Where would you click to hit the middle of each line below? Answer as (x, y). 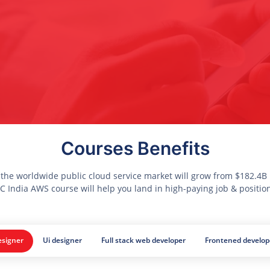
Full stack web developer (143, 240)
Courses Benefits (135, 149)
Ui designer (62, 240)
